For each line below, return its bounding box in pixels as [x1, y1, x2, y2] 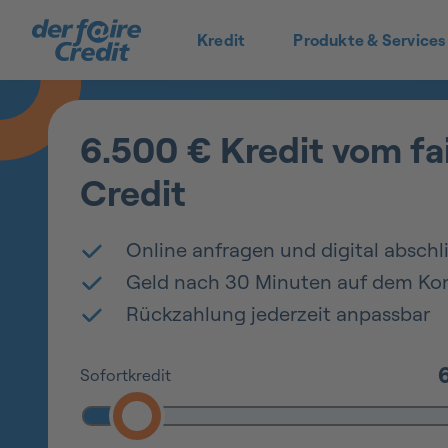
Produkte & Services [293, 30, 446, 50]
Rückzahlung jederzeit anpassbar [126, 301, 430, 326]
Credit [80, 169, 186, 215]
